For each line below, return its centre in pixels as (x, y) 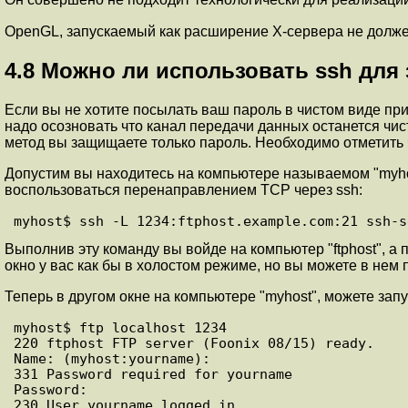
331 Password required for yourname (153, 374)
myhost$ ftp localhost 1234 (120, 328)
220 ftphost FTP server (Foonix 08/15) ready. (194, 343)
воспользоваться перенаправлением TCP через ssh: (184, 189)
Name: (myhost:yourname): (112, 359)
